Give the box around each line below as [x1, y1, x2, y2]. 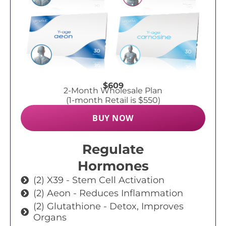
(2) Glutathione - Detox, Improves [33, 201, 184, 212]
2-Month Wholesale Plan [64, 86, 162, 96]
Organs [33, 212, 67, 223]
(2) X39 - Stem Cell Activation [33, 175, 164, 186]
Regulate [82, 141, 144, 158]
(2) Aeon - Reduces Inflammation [33, 188, 183, 199]
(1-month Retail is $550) [66, 95, 160, 105]
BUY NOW [92, 112, 134, 124]
